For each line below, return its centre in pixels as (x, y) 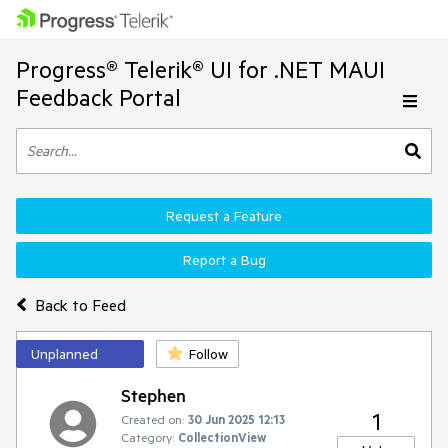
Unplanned (64, 354)
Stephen (153, 395)
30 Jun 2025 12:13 (236, 419)
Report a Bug (224, 260)
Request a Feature (224, 216)
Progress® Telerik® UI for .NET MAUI (200, 69)
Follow (208, 354)
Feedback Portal (98, 97)
